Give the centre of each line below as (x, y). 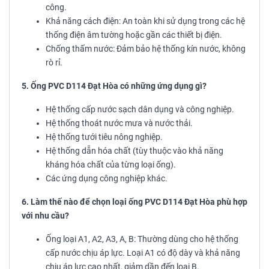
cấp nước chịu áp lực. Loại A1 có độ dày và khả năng (143, 253)
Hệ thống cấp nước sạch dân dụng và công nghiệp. (140, 110)
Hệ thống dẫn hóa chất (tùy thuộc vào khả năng (134, 151)
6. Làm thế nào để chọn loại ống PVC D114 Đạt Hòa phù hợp (134, 202)
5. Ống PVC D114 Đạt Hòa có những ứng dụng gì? (114, 86)
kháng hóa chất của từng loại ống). (111, 165)
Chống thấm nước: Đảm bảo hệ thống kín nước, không (146, 49)
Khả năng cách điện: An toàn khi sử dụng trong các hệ (145, 22)
